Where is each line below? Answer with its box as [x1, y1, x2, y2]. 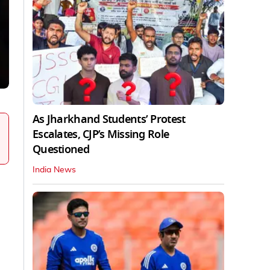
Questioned [33, 141, 89, 157]
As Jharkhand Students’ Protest [33, 111, 186, 127]
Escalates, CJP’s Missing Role [33, 126, 169, 142]
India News [33, 165, 76, 174]
